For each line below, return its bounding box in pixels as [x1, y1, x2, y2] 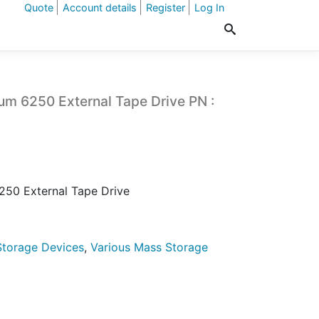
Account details [63, 1, 137, 14]
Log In [194, 1, 224, 14]
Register [146, 1, 185, 14]
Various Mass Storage [90, 240, 209, 254]
